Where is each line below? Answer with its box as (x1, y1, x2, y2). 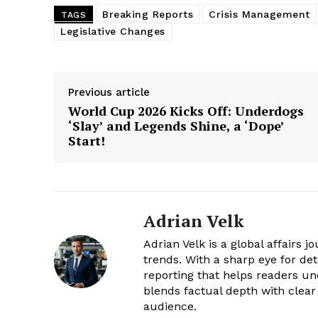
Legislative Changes (60, 26, 165, 38)
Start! (68, 132, 105, 150)
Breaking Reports (102, 9, 193, 21)
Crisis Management (209, 9, 310, 21)
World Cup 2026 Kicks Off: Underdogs (68, 102, 304, 120)
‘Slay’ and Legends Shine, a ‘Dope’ (68, 117, 284, 135)
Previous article (68, 86, 150, 99)
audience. (143, 300, 197, 314)
